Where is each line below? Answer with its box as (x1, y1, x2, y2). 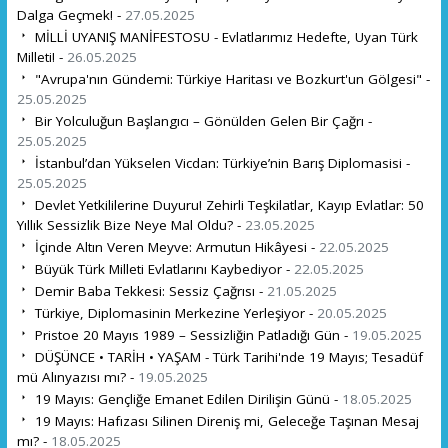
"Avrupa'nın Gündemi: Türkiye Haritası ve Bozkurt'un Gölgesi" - (30, 69, 430, 88)
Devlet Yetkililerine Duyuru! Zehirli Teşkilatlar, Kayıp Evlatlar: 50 (30, 195, 424, 214)
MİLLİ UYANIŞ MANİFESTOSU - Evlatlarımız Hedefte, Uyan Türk (30, 27, 418, 46)
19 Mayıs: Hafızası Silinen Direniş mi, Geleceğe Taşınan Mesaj (30, 411, 419, 430)
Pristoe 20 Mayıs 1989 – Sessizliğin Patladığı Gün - (30, 325, 352, 344)
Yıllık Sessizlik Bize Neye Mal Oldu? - (16, 215, 245, 234)
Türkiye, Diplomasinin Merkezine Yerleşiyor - (30, 303, 317, 322)
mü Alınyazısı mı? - (16, 367, 138, 386)
